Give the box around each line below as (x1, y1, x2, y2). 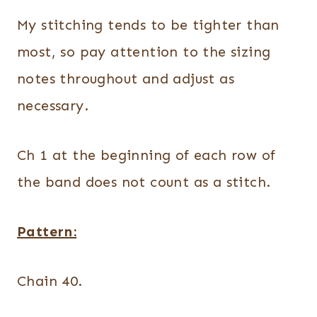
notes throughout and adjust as (17, 70, 234, 87)
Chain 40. (17, 272, 83, 289)
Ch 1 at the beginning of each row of (17, 146, 276, 163)
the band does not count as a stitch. (17, 173, 271, 190)
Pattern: (17, 223, 77, 240)
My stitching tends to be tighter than (17, 16, 279, 33)
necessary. (17, 97, 89, 114)
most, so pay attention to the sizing (17, 43, 271, 60)
